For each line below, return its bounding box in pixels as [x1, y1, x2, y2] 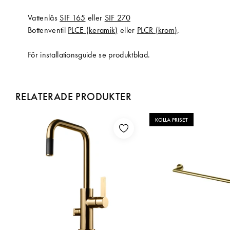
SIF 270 [104, 12, 130, 23]
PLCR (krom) [137, 24, 178, 35]
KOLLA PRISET [155, 116, 188, 123]
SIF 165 [60, 12, 86, 23]
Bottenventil [28, 24, 68, 35]
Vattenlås [28, 12, 60, 23]
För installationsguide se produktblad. [28, 49, 150, 60]
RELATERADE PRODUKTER [15, 89, 131, 103]
